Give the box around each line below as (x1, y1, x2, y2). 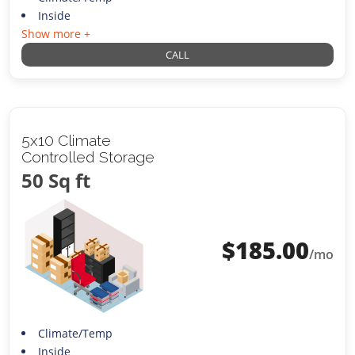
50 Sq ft (21, 167, 91, 194)
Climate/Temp (37, 325, 113, 341)
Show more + (21, 26, 91, 42)
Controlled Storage (21, 148, 155, 166)
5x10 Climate (21, 132, 112, 150)
